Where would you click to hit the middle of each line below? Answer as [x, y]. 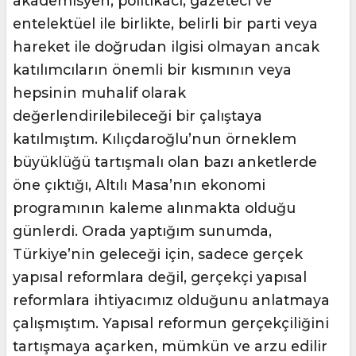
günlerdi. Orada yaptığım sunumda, [142, 231]
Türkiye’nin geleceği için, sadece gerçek [158, 254]
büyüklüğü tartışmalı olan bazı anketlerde [165, 162]
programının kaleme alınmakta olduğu [154, 208]
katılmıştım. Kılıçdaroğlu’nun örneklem [155, 139]
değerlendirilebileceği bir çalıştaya [137, 116]
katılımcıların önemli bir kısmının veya [152, 70]
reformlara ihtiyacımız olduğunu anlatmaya [171, 300]
